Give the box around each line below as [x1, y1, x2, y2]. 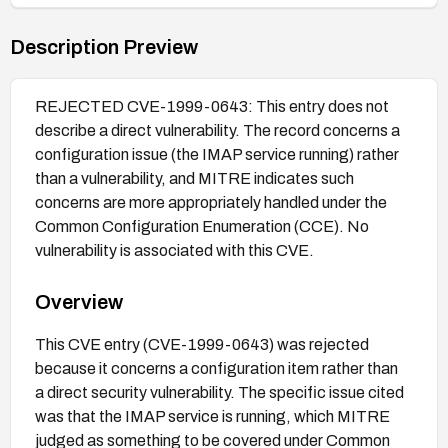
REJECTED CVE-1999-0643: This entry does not [35, 97, 389, 115]
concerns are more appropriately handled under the [35, 193, 387, 211]
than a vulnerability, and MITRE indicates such [35, 169, 354, 187]
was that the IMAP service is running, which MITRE [35, 407, 390, 425]
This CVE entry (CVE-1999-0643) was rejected [35, 335, 369, 353]
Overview [35, 290, 123, 313]
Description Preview [10, 35, 198, 58]
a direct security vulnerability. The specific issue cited [35, 383, 404, 401]
